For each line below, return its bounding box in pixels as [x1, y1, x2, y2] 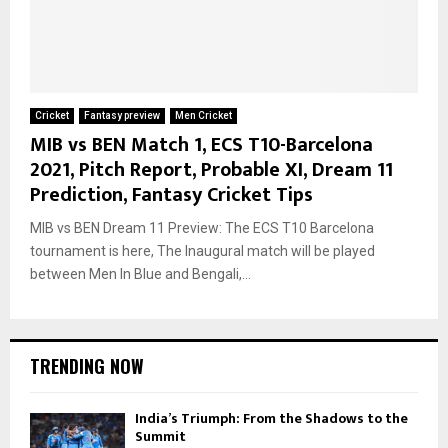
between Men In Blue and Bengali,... [30, 265, 251, 282]
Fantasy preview [84, 109, 160, 121]
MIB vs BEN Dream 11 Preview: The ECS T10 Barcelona [30, 219, 374, 236]
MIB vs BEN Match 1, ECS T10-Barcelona [30, 127, 373, 162]
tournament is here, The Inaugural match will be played [30, 242, 375, 259]
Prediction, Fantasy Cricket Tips [30, 177, 313, 212]
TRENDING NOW [30, 352, 144, 379]
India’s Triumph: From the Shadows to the [135, 406, 408, 430]
